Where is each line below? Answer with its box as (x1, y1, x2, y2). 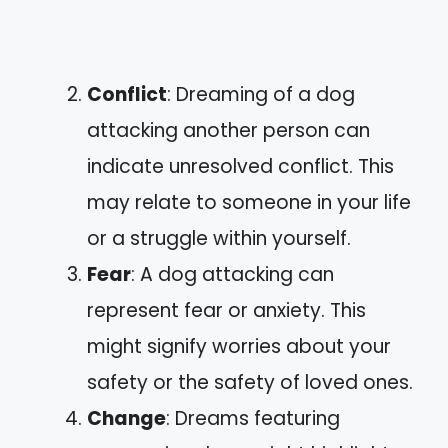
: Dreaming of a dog (167, 80, 355, 108)
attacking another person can (87, 116, 370, 144)
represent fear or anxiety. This (87, 296, 366, 324)
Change (87, 404, 166, 432)
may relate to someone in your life (87, 188, 411, 216)
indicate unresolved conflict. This (87, 152, 394, 180)
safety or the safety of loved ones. (87, 368, 413, 396)
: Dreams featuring (166, 404, 340, 432)
